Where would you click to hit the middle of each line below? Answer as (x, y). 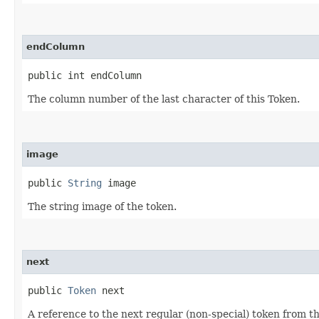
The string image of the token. (102, 206)
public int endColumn (85, 75)
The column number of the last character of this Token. (164, 99)
